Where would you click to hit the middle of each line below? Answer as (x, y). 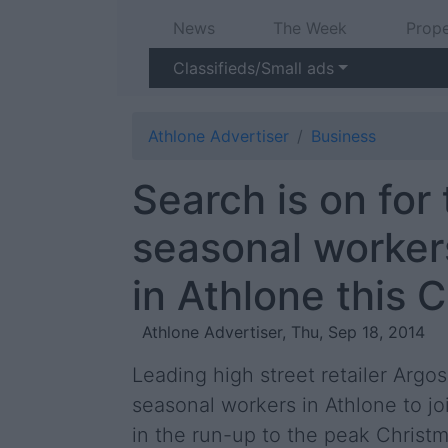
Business (343, 136)
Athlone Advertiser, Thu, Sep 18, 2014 (283, 332)
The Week (310, 28)
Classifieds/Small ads (253, 68)
